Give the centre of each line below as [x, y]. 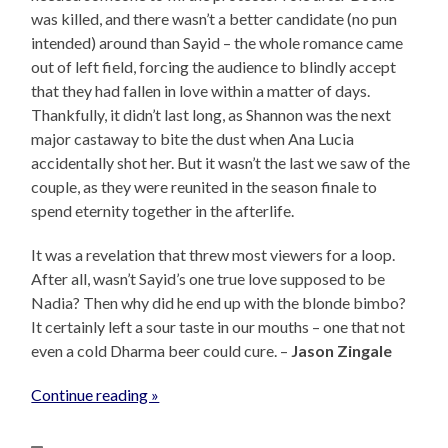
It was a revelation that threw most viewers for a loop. [213, 255]
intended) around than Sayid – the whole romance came [217, 43]
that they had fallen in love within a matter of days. [201, 91]
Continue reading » [95, 395]
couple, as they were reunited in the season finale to [204, 187]
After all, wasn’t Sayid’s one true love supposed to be [208, 279]
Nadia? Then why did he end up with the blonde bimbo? [219, 303]
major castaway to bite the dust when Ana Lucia [193, 139]
